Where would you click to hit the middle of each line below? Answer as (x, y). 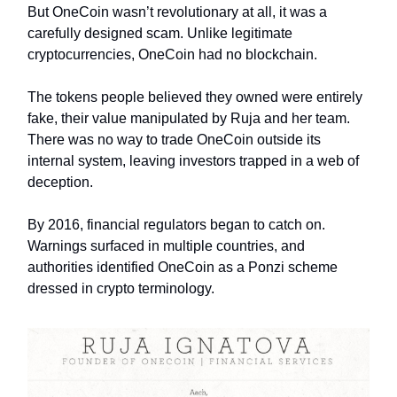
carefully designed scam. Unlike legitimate (160, 33)
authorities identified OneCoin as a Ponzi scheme (183, 267)
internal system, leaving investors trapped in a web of (193, 160)
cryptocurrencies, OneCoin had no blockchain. (174, 54)
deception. (60, 182)
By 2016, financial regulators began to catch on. (176, 224)
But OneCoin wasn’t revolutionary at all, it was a (177, 12)
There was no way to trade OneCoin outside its (174, 139)
